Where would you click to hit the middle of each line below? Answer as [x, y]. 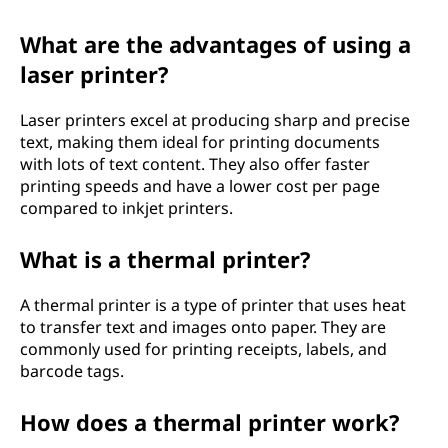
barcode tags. [72, 371]
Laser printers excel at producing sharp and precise [215, 120]
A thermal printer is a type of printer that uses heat [213, 305]
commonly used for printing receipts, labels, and [203, 349]
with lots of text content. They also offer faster [195, 164]
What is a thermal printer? [165, 259]
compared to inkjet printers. [126, 208]
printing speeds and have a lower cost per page [200, 186]
